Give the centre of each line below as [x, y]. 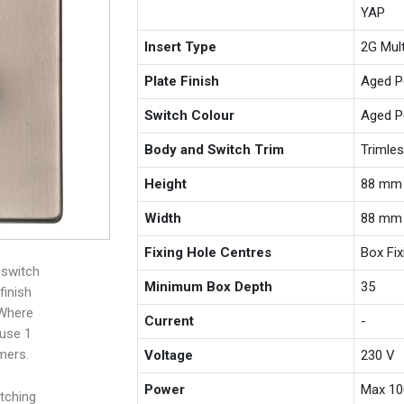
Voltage [169, 355]
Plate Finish [182, 81]
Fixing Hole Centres [208, 252]
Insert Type [181, 46]
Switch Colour [190, 115]
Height [166, 184]
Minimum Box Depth [209, 286]
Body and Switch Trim [215, 149]
